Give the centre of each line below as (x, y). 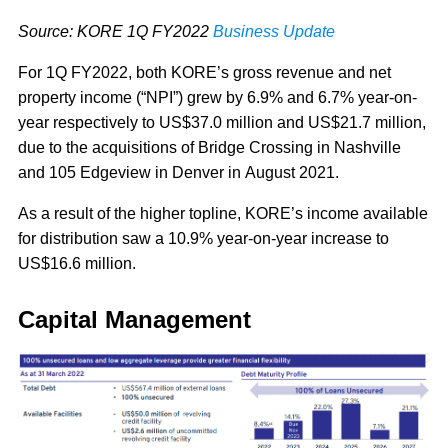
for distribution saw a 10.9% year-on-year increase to (203, 239)
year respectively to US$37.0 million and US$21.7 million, (222, 123)
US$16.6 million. (79, 264)
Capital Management (138, 320)
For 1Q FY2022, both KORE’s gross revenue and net (204, 73)
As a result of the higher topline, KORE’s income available (223, 214)
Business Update (274, 32)
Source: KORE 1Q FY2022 (115, 32)
